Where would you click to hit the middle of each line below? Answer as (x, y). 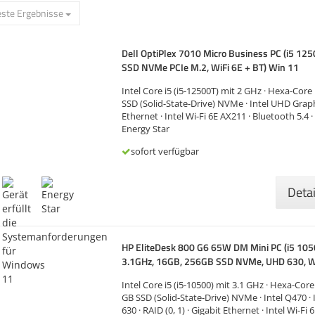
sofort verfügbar (165, 152)
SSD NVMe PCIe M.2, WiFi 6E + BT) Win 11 (211, 67)
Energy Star (146, 129)
